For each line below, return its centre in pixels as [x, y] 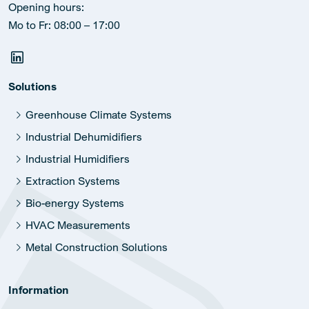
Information [39, 289]
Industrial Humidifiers [78, 158]
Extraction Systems [73, 180]
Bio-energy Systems [75, 202]
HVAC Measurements [78, 225]
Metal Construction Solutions [97, 247]
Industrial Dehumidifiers [84, 136]
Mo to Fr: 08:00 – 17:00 [64, 24]
